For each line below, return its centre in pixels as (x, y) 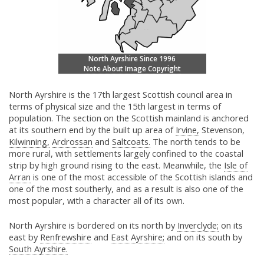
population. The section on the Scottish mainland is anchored (129, 118)
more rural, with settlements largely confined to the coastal (126, 154)
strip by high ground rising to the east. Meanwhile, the (116, 165)
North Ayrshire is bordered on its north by (93, 225)
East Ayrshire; (138, 237)
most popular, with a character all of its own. (97, 201)
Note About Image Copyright (132, 69)
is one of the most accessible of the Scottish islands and (142, 177)
